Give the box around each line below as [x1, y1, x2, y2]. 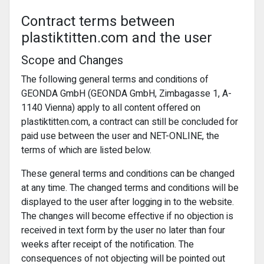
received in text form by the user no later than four [21, 223, 225, 237]
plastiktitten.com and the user [21, 28, 212, 48]
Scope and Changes [21, 52, 123, 69]
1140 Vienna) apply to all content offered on [21, 101, 200, 115]
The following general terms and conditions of [21, 72, 209, 87]
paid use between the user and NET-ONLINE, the [21, 129, 219, 143]
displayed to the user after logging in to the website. [21, 195, 234, 209]
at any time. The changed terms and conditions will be [21, 181, 239, 195]
